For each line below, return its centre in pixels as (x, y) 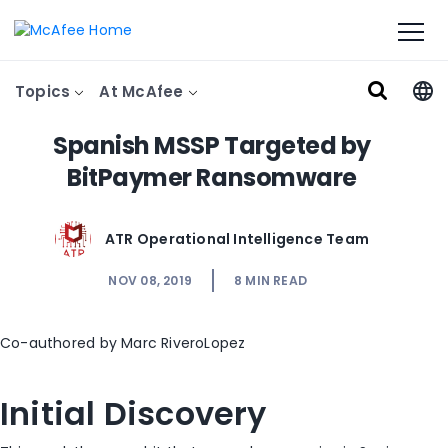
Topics (45, 91)
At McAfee (143, 91)
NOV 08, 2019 (150, 280)
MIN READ (276, 280)
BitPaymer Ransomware (212, 177)
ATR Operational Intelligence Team (237, 238)
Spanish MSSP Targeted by (212, 145)
